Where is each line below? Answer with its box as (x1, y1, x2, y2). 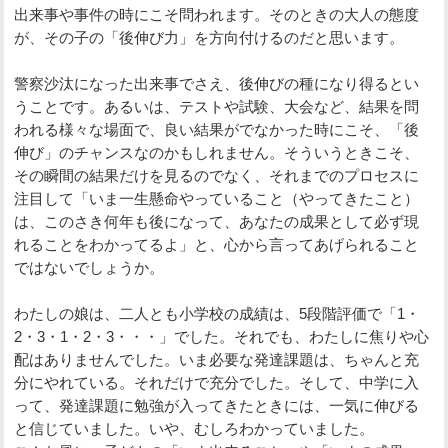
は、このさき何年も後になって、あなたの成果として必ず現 (14, 212, 420, 230)
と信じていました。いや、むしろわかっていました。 (14, 419, 375, 437)
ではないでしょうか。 (14, 258, 165, 276)
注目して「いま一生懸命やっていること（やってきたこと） (14, 189, 420, 207)
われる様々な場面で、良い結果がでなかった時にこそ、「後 (14, 120, 420, 138)
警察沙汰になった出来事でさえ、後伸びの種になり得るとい (14, 74, 420, 92)
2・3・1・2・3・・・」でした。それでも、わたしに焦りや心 (14, 327, 430, 345)
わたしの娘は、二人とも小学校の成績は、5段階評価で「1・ (14, 304, 421, 322)
